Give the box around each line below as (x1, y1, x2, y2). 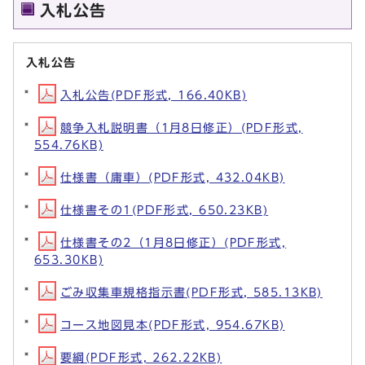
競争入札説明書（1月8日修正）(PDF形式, (60, 121, 303, 134)
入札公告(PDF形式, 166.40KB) (60, 89, 248, 102)
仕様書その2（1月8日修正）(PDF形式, (60, 236, 287, 249)
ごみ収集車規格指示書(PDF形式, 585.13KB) (60, 286, 323, 299)
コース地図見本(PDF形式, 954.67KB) (60, 319, 285, 332)
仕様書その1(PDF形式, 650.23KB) (60, 204, 269, 217)
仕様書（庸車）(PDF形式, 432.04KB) (60, 171, 285, 184)
